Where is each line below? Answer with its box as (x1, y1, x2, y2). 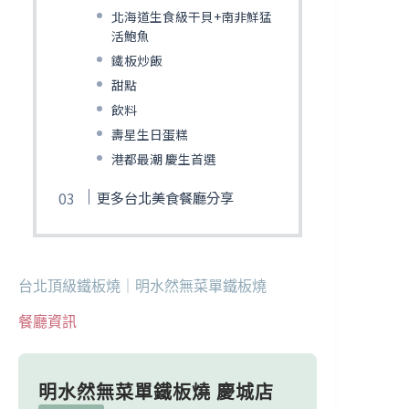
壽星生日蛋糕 (110, 124, 188, 143)
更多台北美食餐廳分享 (96, 186, 234, 207)
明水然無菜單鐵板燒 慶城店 (38, 382, 274, 403)
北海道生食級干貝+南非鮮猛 (110, 6, 272, 26)
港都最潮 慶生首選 (110, 149, 216, 168)
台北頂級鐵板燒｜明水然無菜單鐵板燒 (18, 278, 267, 294)
